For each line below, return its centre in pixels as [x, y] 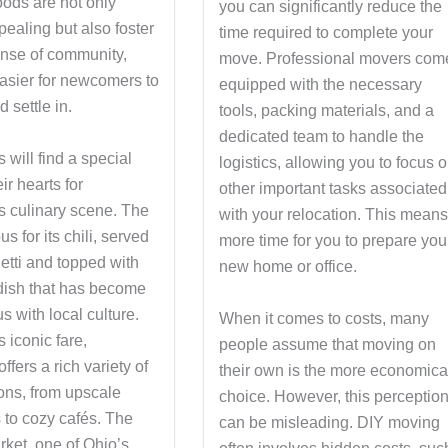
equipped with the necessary [321, 85]
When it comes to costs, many [324, 318]
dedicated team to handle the [322, 137]
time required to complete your [326, 33]
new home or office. [288, 267]
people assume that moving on [328, 344]
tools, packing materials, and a [327, 111]
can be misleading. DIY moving [330, 422]
